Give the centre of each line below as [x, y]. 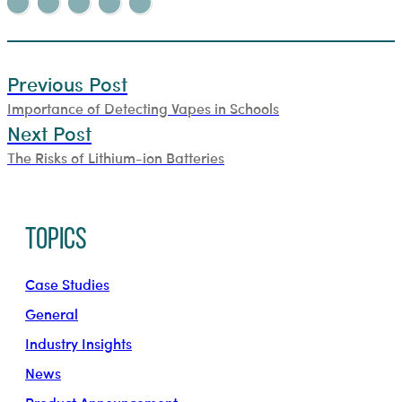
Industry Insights [79, 343]
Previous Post [67, 83]
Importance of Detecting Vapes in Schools [143, 108]
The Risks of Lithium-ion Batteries [116, 157]
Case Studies [67, 284]
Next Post [49, 132]
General [52, 313]
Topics [56, 240]
